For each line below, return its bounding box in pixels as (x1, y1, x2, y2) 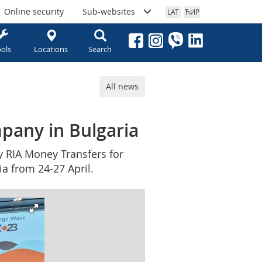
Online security (4, 6, 64, 17)
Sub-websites (82, 6, 135, 17)
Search (88, 44, 112, 54)
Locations (34, 44, 68, 54)
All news (106, 81, 139, 92)
